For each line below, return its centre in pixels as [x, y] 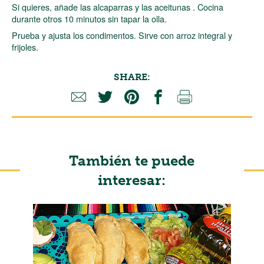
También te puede [132, 160]
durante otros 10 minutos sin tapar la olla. [89, 18]
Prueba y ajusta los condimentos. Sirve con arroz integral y [122, 35]
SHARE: [132, 77]
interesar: [132, 180]
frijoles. [25, 47]
